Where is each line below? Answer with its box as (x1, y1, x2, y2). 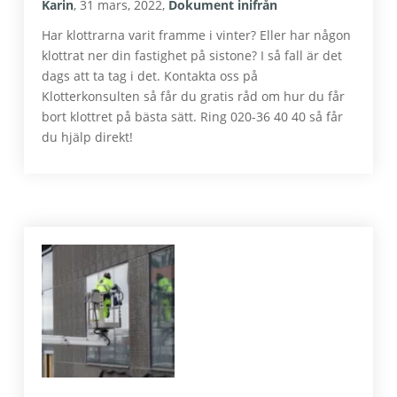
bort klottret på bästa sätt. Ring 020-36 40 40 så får (41, 108, 343, 125)
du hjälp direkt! (41, 128, 133, 145)
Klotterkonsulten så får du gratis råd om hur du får (41, 88, 345, 105)
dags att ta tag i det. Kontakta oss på (41, 67, 258, 84)
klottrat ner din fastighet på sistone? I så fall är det (41, 47, 342, 64)
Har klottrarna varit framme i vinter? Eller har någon (41, 27, 351, 43)
